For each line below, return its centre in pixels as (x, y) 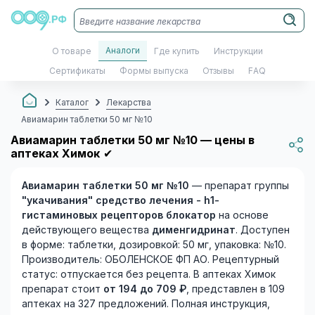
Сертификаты (77, 71)
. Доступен (263, 230)
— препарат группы (239, 186)
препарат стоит (63, 289)
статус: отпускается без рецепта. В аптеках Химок (149, 275)
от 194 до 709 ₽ (145, 289)
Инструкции (238, 51)
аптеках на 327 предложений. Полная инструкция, (146, 304)
